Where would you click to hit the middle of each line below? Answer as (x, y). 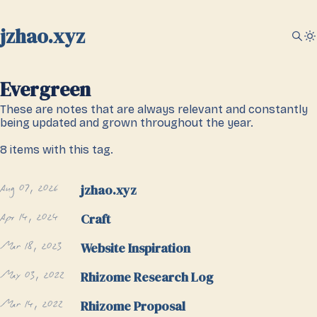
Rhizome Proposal (133, 306)
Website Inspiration (135, 248)
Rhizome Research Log (146, 277)
